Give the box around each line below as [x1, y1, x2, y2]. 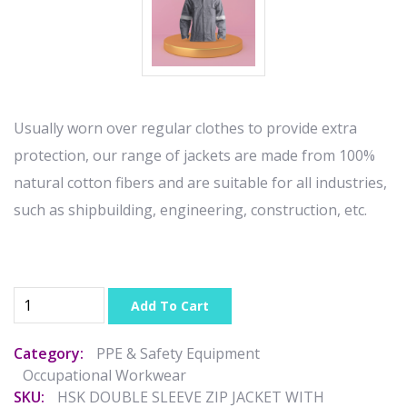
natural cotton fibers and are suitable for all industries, [14, 173, 387, 193]
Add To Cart [131, 297, 209, 314]
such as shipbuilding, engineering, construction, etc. [14, 200, 367, 220]
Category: [14, 342, 84, 363]
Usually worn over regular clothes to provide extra [14, 118, 357, 138]
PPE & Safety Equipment [96, 342, 260, 363]
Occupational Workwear [23, 364, 186, 385]
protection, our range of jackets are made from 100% [14, 145, 375, 165]
